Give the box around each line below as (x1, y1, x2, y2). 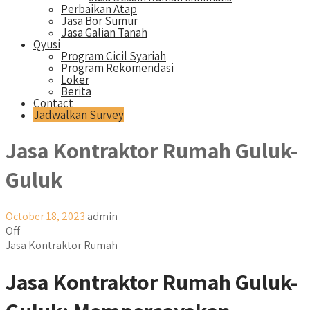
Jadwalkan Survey (33, 107, 124, 122)
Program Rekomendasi (61, 60, 174, 75)
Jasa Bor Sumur (61, 13, 138, 28)
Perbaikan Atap (61, 1, 137, 17)
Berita (61, 84, 91, 99)
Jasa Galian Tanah (61, 25, 147, 40)
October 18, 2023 (6, 208, 85, 224)
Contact (33, 95, 73, 111)
